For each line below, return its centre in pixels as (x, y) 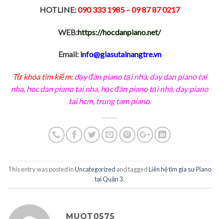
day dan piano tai (178, 77)
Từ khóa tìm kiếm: (43, 77)
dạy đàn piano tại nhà (110, 77)
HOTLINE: (58, 9)
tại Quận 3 (109, 179)
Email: (69, 54)
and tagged (132, 169)
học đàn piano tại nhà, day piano (154, 89)
